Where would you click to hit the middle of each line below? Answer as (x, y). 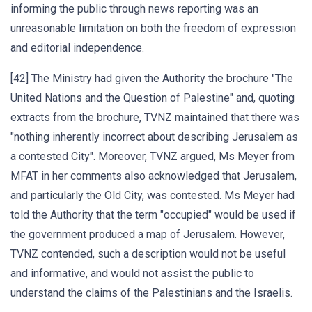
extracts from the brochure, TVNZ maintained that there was (155, 117)
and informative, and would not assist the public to (132, 273)
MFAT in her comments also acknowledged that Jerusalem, (154, 176)
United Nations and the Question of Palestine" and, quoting (153, 98)
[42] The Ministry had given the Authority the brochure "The (152, 78)
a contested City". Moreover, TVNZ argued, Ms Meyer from (153, 156)
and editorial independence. (77, 48)
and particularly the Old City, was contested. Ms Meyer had (153, 195)
